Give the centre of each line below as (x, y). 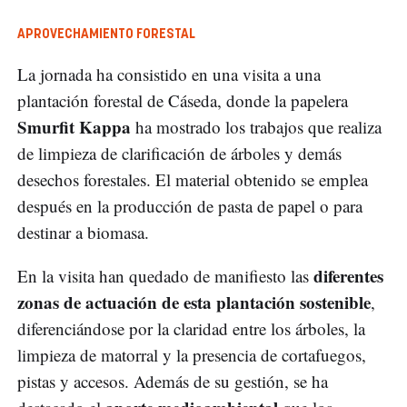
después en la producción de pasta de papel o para (190, 206)
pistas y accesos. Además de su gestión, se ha (173, 382)
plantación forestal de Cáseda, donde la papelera (183, 101)
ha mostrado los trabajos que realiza (258, 127)
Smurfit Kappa (76, 127)
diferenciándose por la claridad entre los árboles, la (191, 329)
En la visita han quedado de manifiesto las (165, 276)
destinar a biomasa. (83, 233)
